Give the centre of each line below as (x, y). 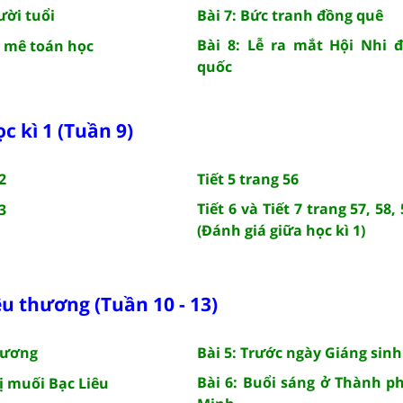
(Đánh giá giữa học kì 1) (281, 230)
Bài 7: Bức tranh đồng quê (290, 15)
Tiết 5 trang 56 (248, 179)
